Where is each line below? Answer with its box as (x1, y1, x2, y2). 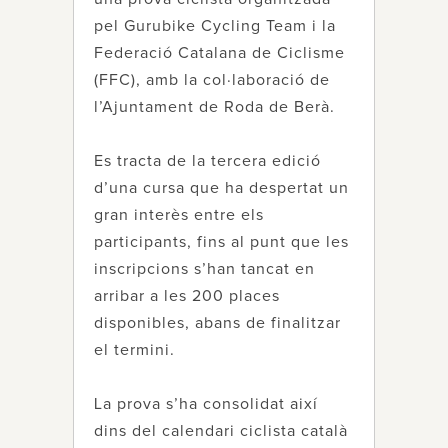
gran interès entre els (94, 207, 264, 223)
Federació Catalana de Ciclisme (94, 45, 345, 61)
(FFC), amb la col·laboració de (94, 72, 330, 88)
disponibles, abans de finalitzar (94, 315, 341, 331)
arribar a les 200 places (94, 288, 280, 304)
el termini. (94, 342, 175, 358)
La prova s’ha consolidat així (94, 396, 318, 412)
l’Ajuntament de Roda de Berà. (94, 99, 335, 115)
